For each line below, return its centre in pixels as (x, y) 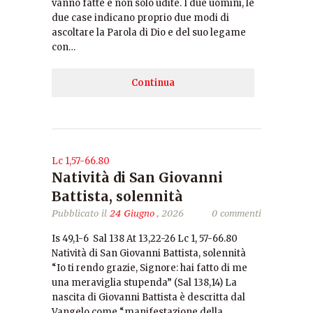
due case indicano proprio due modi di (140, 18)
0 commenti (236, 213)
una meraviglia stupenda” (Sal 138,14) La (144, 283)
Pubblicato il (81, 213)
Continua (153, 83)
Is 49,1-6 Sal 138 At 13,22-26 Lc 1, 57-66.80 (145, 239)
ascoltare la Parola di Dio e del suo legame (149, 32)
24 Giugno (132, 213)
